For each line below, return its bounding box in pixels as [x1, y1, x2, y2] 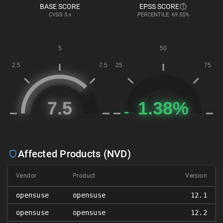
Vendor [16, 172, 37, 179]
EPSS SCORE [139, 2, 179, 10]
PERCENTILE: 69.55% [137, 11, 189, 18]
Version [185, 172, 207, 179]
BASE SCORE [39, 2, 80, 10]
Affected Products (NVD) [18, 148, 131, 160]
